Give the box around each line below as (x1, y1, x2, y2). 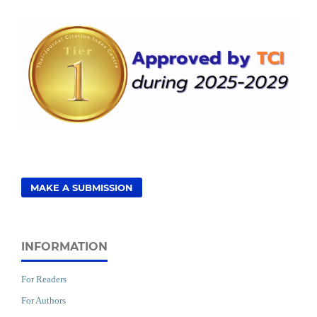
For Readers (21, 274, 67, 285)
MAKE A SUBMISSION (30, 182, 134, 194)
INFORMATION (21, 240, 108, 254)
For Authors (21, 295, 66, 306)
